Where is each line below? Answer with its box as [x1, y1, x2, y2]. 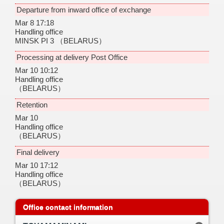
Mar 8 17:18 [15, 18, 54, 27]
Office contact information [23, 202, 113, 211]
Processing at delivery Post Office [16, 52, 127, 61]
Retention [16, 100, 47, 109]
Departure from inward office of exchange [16, 5, 151, 14]
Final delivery [16, 147, 59, 156]
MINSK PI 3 [15, 36, 56, 45]
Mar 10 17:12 [15, 160, 58, 169]
